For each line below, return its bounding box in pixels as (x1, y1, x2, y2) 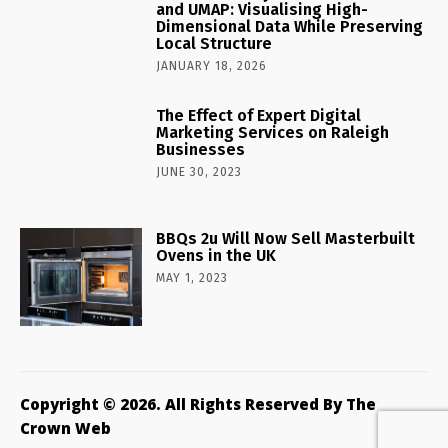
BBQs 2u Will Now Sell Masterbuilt (156, 229, 416, 249)
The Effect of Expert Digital (156, 106, 362, 126)
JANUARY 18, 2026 (156, 59, 268, 74)
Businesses (156, 140, 246, 160)
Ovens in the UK (156, 246, 277, 266)
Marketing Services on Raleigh (156, 123, 390, 143)
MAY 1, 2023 (156, 271, 229, 286)
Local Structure (156, 34, 273, 54)
